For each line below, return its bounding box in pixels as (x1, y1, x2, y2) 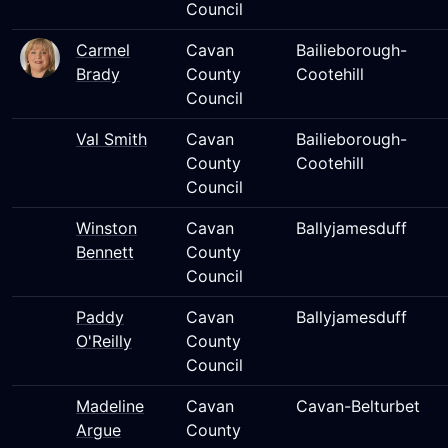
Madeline (76, 396, 144, 416)
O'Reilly (76, 331, 132, 351)
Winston (76, 218, 137, 238)
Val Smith (76, 129, 147, 149)
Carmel (76, 40, 130, 60)
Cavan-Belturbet (296, 396, 420, 416)
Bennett (76, 242, 134, 262)
